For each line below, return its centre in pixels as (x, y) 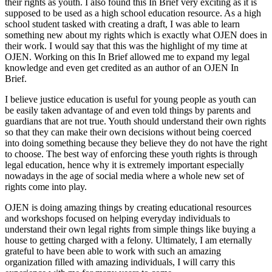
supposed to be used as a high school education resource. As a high (133, 13)
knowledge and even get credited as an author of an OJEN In (122, 67)
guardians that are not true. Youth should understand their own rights (135, 121)
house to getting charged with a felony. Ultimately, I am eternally (128, 240)
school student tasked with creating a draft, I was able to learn (122, 24)
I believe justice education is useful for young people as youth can (131, 99)
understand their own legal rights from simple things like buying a (130, 229)
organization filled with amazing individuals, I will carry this (120, 262)
